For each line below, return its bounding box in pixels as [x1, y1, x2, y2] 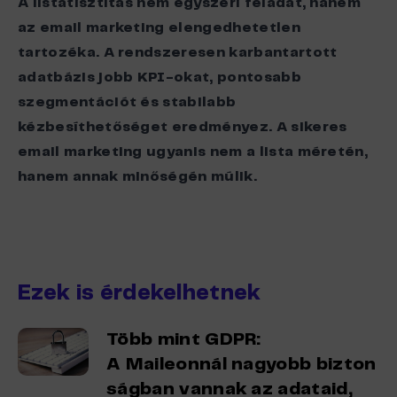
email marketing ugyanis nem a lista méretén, [18, 145, 369, 159]
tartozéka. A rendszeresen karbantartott [18, 46, 338, 59]
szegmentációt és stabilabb [18, 96, 237, 109]
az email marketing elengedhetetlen [18, 21, 300, 35]
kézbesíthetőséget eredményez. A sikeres [18, 121, 347, 134]
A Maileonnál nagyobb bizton [106, 356, 377, 373]
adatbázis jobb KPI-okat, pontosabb [18, 71, 301, 84]
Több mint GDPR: [106, 331, 261, 348]
